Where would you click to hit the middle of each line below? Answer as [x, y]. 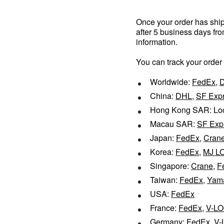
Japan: [163, 138]
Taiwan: [165, 180]
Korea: [163, 152]
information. [157, 42]
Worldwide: [171, 82]
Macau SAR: [173, 124]
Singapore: [170, 166]
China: [163, 96]
